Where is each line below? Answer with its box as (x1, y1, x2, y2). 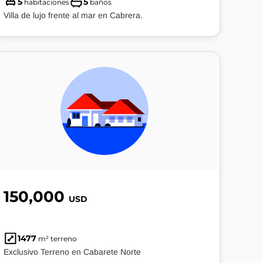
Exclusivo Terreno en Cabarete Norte (4, 247, 141, 257)
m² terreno (36, 234, 77, 243)
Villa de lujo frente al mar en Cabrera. (4, 11, 143, 20)
